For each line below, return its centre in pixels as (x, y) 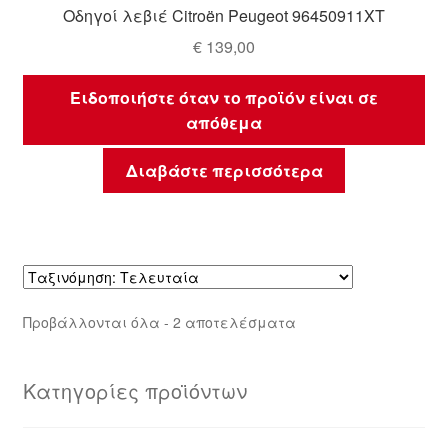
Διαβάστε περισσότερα (224, 171)
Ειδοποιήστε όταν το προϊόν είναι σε (224, 97)
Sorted (315, 321)
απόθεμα (224, 122)
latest (311, 365)
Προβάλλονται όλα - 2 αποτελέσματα (159, 322)
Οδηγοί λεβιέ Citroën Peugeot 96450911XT (224, 16)
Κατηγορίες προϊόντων (134, 391)
